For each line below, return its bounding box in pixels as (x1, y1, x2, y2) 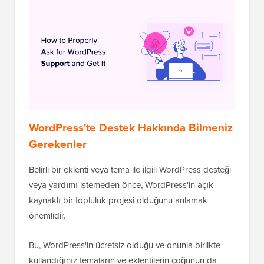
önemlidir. (29, 209, 65, 223)
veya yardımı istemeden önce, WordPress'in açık (29, 179, 213, 192)
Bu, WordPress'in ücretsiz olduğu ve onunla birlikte (29, 239, 220, 252)
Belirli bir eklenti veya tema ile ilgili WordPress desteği (29, 163, 231, 177)
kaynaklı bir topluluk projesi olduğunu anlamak (29, 194, 207, 207)
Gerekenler (29, 136, 87, 153)
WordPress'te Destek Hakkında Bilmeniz (29, 119, 233, 137)
